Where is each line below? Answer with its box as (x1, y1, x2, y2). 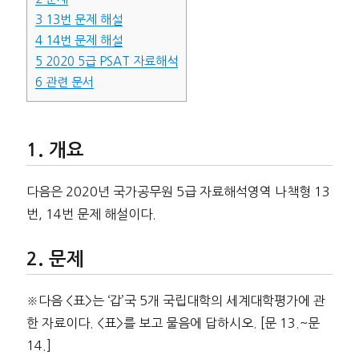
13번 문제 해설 (42, 14, 123, 26)
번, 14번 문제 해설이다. (26, 207, 156, 220)
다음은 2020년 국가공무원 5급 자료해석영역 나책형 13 (26, 184, 330, 198)
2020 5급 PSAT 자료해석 (42, 55, 178, 68)
